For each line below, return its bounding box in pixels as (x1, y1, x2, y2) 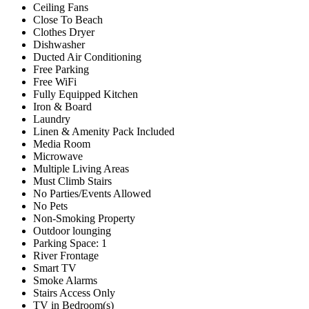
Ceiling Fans (33, 1, 88, 14)
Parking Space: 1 (33, 237, 107, 250)
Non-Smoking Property (33, 212, 135, 225)
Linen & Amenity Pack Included (33, 126, 175, 138)
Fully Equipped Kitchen (33, 88, 138, 101)
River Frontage (33, 250, 99, 262)
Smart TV (33, 262, 77, 275)
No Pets (33, 200, 68, 212)
